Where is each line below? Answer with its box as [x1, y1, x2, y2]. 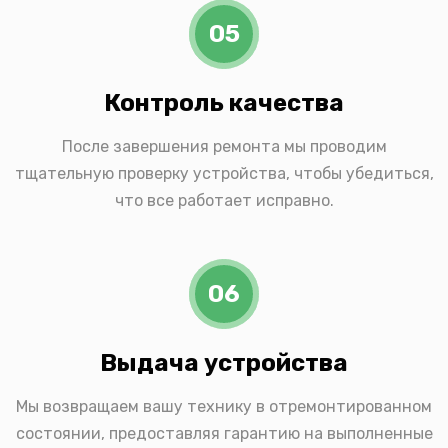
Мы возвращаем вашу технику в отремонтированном [16, 397, 432, 417]
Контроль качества [104, 89, 344, 118]
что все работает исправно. [114, 191, 334, 211]
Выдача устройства [100, 349, 348, 378]
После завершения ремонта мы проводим [61, 137, 387, 157]
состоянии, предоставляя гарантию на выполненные [15, 424, 433, 444]
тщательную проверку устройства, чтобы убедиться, [14, 164, 434, 184]
